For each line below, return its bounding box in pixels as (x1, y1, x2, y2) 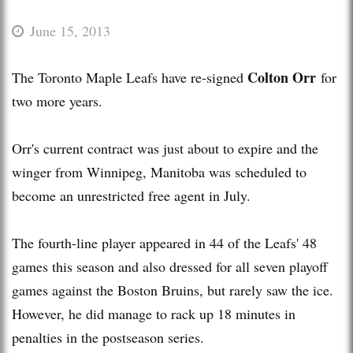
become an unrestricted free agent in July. (12, 185, 251, 205)
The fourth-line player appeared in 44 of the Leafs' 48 (12, 232, 317, 252)
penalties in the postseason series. (12, 327, 204, 347)
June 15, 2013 (30, 20, 110, 40)
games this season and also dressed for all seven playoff (12, 256, 328, 276)
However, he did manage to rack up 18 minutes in (12, 303, 295, 323)
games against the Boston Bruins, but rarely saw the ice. (12, 280, 333, 299)
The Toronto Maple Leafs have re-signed (12, 67, 247, 87)
